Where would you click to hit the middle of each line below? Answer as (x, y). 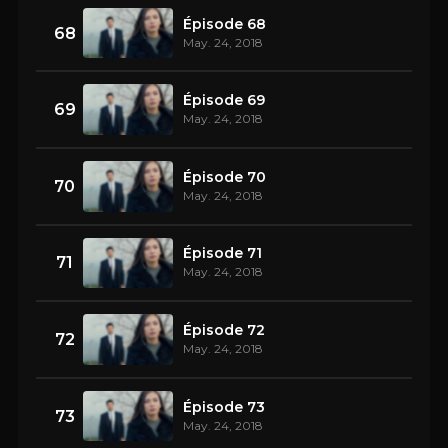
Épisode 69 (224, 100)
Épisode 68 (224, 23)
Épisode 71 (222, 253)
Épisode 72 (224, 329)
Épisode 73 (224, 406)
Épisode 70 (224, 176)
